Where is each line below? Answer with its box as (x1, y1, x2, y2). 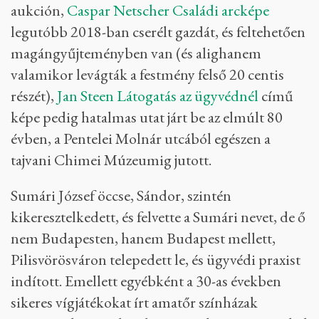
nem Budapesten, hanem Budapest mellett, (11, 227, 276, 249)
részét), (11, 85, 57, 106)
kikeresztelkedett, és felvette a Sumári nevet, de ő (11, 206, 305, 227)
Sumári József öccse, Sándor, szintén (11, 184, 231, 206)
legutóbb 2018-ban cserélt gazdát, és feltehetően (11, 21, 305, 42)
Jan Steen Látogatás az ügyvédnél (57, 85, 258, 106)
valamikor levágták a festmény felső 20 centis (11, 63, 284, 85)
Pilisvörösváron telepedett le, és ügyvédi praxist (11, 249, 300, 270)
